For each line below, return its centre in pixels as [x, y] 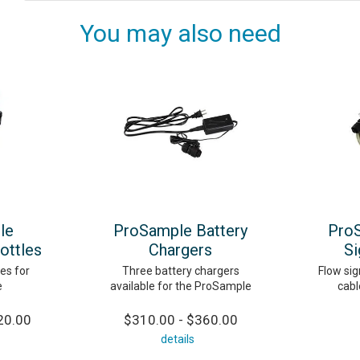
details [178, 339]
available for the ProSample [180, 286]
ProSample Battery [180, 230]
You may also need [180, 33]
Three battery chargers [180, 270]
